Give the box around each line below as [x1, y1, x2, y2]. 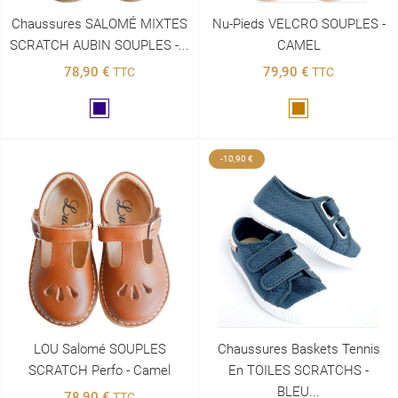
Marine [99, 103, 137, 118]
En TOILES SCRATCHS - [228, 362, 369, 378]
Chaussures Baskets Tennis [217, 340, 380, 357]
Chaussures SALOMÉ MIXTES [12, 16, 187, 33]
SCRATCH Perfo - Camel [28, 362, 171, 378]
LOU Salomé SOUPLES [33, 340, 166, 357]
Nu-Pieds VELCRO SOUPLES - [211, 16, 386, 33]
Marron [298, 103, 338, 118]
